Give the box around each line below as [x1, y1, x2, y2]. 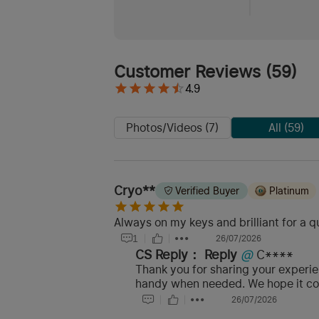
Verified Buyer [174, 185, 239, 197]
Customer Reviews [114, 61, 261, 82]
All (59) [268, 120, 304, 135]
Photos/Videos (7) [126, 120, 219, 135]
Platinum [269, 185, 309, 197]
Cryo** [114, 183, 155, 199]
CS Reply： [135, 247, 201, 263]
